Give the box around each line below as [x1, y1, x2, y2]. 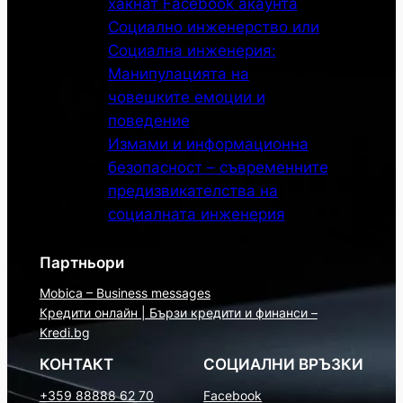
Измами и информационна [107, 134, 309, 153]
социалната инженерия [107, 204, 285, 223]
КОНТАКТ [39, 355, 113, 374]
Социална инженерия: [107, 40, 276, 59]
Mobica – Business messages [39, 285, 210, 301]
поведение [107, 111, 190, 130]
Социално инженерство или [107, 17, 319, 36]
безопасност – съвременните [107, 157, 328, 176]
